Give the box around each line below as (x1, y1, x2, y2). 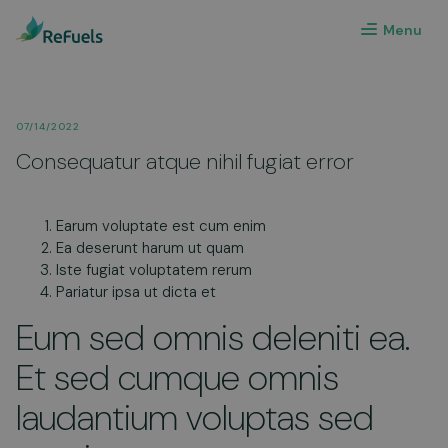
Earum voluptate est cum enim (56, 216, 266, 236)
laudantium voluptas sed (16, 394, 374, 441)
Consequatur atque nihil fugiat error (16, 147, 354, 176)
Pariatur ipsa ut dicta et (56, 282, 216, 302)
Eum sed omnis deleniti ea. (16, 314, 410, 361)
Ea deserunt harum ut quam (56, 238, 244, 258)
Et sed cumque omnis (16, 354, 339, 401)
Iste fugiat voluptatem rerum (56, 260, 252, 280)
